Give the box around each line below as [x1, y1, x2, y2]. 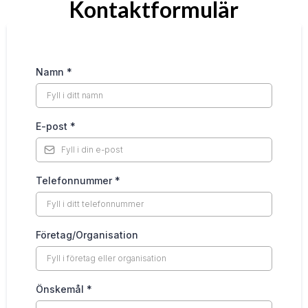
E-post [36, 120, 70, 133]
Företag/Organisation [36, 229, 138, 241]
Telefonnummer [36, 175, 115, 187]
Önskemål [36, 283, 87, 296]
